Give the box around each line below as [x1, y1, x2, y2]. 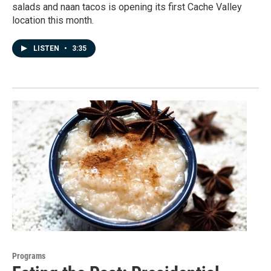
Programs [12, 251, 45, 261]
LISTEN [33, 44, 61, 53]
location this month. [12, 14, 94, 26]
